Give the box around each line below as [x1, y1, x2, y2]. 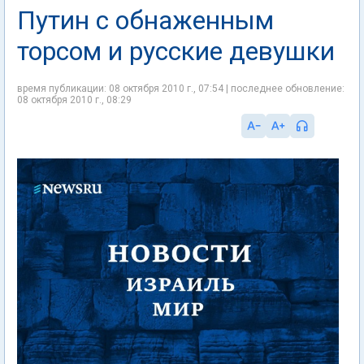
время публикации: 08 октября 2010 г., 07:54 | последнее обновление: [17, 83, 344, 94]
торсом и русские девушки [17, 36, 335, 67]
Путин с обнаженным [17, 5, 274, 36]
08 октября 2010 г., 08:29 [17, 94, 132, 106]
